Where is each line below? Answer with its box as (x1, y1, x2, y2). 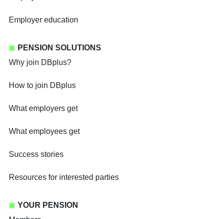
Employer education (9, 16, 78, 24)
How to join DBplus (9, 81, 76, 90)
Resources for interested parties (9, 173, 119, 182)
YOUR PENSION (18, 201, 78, 210)
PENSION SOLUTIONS (18, 44, 101, 52)
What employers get (9, 104, 78, 113)
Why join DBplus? (9, 58, 71, 67)
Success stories (9, 150, 64, 159)
